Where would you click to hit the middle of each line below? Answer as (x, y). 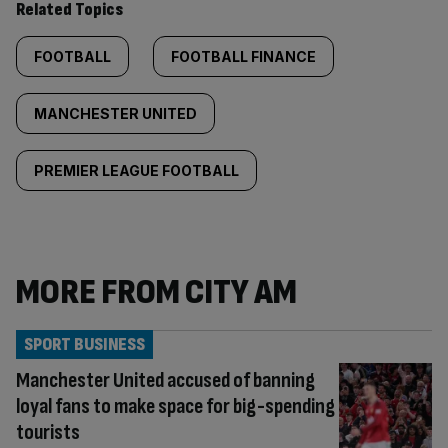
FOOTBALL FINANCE (243, 56)
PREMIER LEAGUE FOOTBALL (136, 170)
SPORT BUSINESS (84, 344)
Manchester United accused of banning (165, 380)
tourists (48, 432)
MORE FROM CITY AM (156, 292)
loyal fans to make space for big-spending (175, 406)
